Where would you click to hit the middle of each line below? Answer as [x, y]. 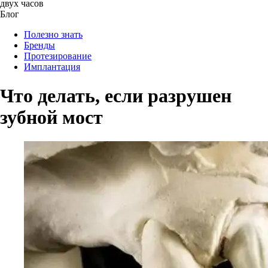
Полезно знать [53, 34]
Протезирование [58, 56]
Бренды [39, 45]
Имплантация [52, 67]
